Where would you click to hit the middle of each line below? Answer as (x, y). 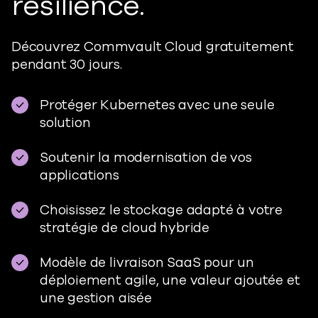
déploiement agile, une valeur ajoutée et (170, 280)
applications (79, 175)
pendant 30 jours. (67, 65)
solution (65, 123)
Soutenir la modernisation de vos (146, 158)
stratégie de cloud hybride (125, 228)
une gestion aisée (96, 298)
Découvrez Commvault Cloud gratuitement (153, 47)
